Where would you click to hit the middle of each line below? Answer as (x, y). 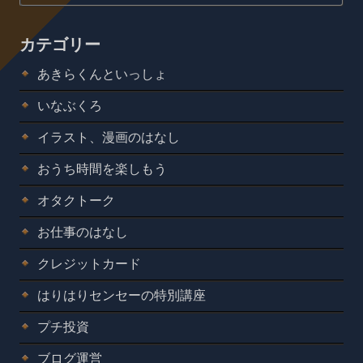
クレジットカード (89, 263)
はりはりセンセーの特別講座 (122, 295)
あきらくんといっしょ (102, 74)
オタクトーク (76, 200)
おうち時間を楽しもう (102, 169)
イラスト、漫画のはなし (109, 137)
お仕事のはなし (83, 232)
